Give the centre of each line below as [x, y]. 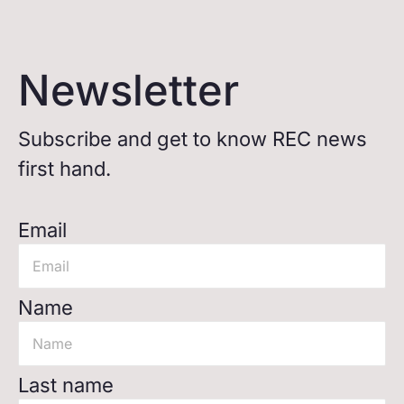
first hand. [64, 168]
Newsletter [129, 89]
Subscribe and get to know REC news [193, 138]
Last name [66, 385]
